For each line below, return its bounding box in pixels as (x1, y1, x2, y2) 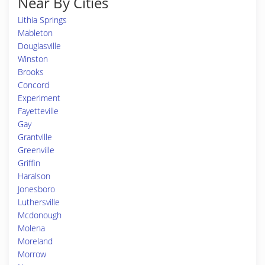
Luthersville (18, 196, 60, 208)
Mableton (18, 27, 53, 38)
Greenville (18, 144, 54, 156)
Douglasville (18, 40, 61, 51)
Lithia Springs (18, 14, 67, 25)
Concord (18, 79, 49, 91)
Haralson (18, 170, 50, 182)
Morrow (18, 248, 46, 260)
